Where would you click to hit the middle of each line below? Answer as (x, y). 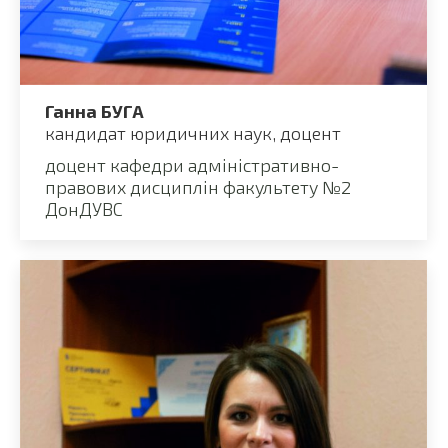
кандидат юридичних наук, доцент (193, 133)
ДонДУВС (84, 209)
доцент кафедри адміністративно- (192, 165)
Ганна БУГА (94, 111)
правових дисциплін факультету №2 (198, 187)
